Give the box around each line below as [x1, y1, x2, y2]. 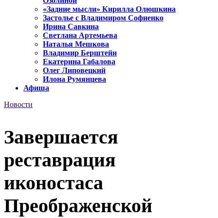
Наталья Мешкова [43, 40, 109, 49]
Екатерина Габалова [43, 57, 115, 66]
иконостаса [4, 171, 103, 194]
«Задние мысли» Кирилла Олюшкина [43, 5, 176, 14]
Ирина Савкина [43, 22, 99, 31]
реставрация [4, 148, 116, 171]
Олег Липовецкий [43, 66, 106, 75]
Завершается [4, 126, 118, 148]
